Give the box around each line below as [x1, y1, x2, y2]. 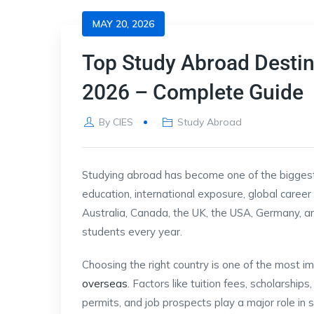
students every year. [82, 225, 182, 238]
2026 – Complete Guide [82, 80, 303, 104]
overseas [82, 277, 128, 290]
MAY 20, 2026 [93, 18, 154, 30]
